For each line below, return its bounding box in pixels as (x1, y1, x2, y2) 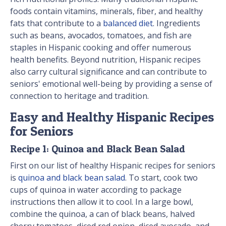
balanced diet (103, 18, 153, 29)
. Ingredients (153, 18, 200, 29)
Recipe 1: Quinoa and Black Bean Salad (10, 143, 185, 155)
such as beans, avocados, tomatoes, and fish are (10, 30, 192, 41)
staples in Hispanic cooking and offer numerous (10, 42, 191, 53)
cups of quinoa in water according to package (10, 184, 182, 196)
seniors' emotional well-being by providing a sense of (10, 78, 212, 90)
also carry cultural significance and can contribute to (10, 66, 207, 78)
